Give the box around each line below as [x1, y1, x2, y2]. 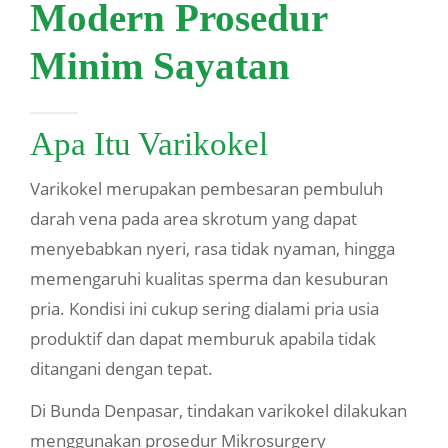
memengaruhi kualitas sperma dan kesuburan [30, 267, 388, 291]
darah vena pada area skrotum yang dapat [30, 207, 357, 231]
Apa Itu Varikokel [30, 126, 268, 163]
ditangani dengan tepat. [30, 357, 213, 381]
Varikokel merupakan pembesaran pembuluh [30, 177, 383, 201]
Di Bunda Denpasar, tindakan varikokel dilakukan [30, 399, 407, 423]
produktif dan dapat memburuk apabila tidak [30, 327, 376, 351]
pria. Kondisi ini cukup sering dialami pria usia [30, 297, 379, 321]
